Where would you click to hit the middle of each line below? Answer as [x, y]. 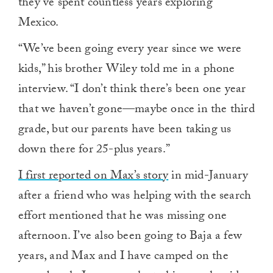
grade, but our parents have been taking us [125, 131]
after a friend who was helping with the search [135, 197]
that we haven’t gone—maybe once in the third [136, 111]
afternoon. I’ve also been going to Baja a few [130, 237]
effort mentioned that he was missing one [123, 217]
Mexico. [39, 24]
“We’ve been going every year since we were [130, 50]
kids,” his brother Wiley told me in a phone [127, 70]
